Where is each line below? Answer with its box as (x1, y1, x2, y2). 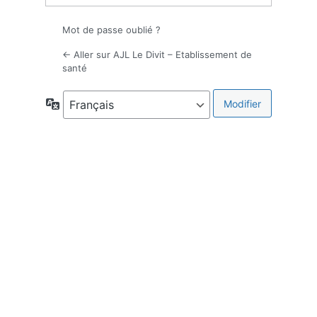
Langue (59, 97, 94, 110)
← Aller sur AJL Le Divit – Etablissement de (62, 49, 252, 61)
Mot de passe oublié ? (62, 24, 161, 36)
